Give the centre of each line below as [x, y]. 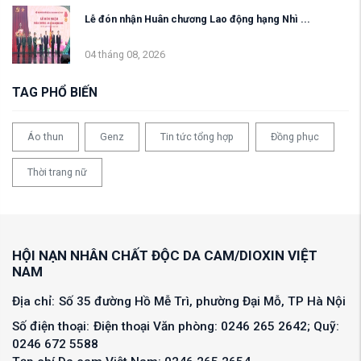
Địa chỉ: [33, 301]
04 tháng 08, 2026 [125, 54]
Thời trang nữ [57, 172]
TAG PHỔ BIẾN [55, 92]
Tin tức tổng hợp [197, 137]
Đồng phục [295, 137]
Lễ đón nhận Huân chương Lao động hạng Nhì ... [197, 19]
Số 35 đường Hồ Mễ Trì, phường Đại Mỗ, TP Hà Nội [202, 301]
